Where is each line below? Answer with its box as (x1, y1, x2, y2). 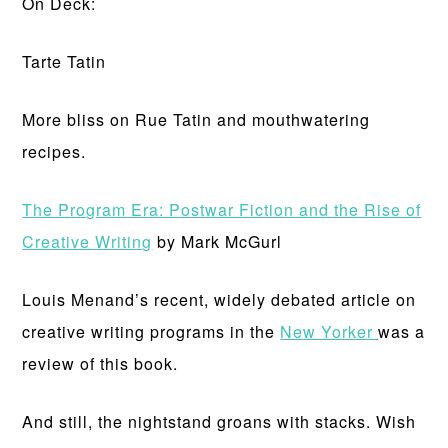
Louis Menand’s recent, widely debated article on (22, 288, 417, 311)
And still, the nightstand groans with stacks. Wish (22, 410, 417, 433)
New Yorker (280, 320, 379, 343)
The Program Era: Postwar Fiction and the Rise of (22, 198, 422, 221)
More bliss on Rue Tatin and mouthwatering (22, 108, 371, 131)
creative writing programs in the (22, 320, 281, 343)
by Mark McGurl (152, 230, 283, 253)
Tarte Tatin (22, 50, 107, 73)
